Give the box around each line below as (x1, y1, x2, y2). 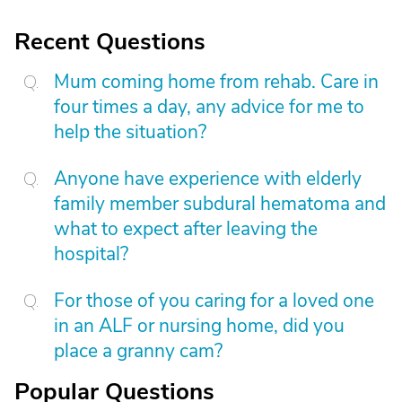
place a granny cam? (54, 338, 223, 363)
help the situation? (54, 119, 206, 144)
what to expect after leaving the (54, 216, 318, 241)
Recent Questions (14, 26, 205, 57)
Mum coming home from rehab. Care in (54, 69, 379, 94)
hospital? (54, 241, 128, 267)
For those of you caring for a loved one (54, 288, 374, 313)
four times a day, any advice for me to (54, 94, 364, 119)
